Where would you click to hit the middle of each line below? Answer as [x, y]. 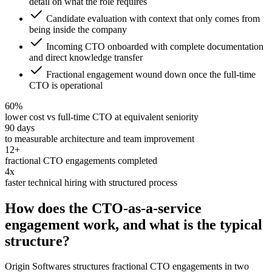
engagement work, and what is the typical [134, 224]
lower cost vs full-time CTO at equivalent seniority [102, 117]
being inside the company [78, 29]
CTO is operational [66, 85]
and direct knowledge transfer [86, 57]
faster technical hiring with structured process [91, 182]
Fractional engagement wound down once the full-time [151, 74]
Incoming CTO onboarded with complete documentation [155, 46]
